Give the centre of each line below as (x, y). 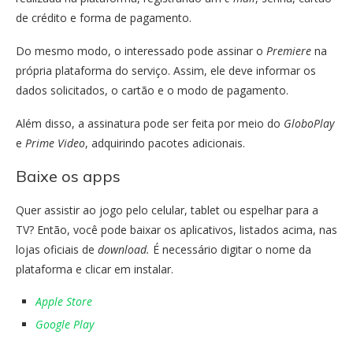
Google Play (65, 324)
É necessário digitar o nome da (230, 249)
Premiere (289, 50)
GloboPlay (309, 123)
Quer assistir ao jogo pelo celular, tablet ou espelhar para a (167, 210)
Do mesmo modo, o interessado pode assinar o (141, 50)
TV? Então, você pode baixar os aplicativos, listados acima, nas (176, 229)
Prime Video (55, 143)
